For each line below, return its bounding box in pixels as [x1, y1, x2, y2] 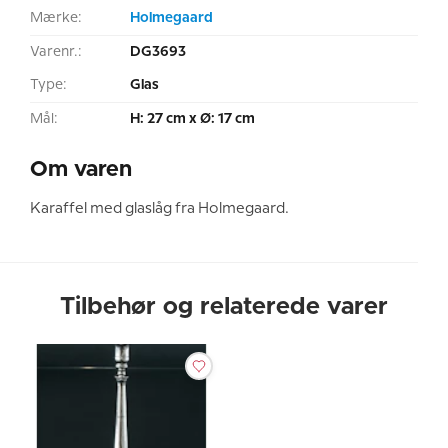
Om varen [30, 159, 133, 181]
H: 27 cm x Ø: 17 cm [130, 112, 255, 126]
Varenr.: [30, 45, 82, 59]
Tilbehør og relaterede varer [60, 295, 388, 319]
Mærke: [30, 11, 82, 25]
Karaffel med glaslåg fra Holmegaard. [30, 202, 289, 216]
